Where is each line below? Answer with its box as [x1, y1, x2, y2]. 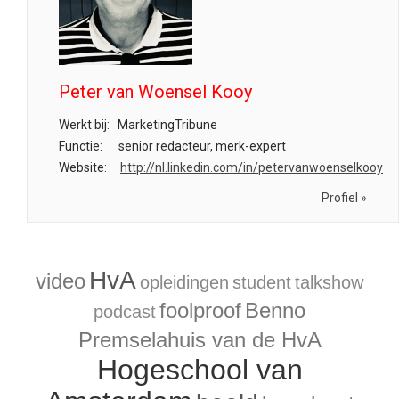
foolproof [159, 298, 241, 322]
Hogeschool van [96, 354, 303, 386]
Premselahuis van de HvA [77, 328, 322, 352]
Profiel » [322, 191, 367, 205]
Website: [59, 160, 107, 175]
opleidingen [140, 273, 229, 292]
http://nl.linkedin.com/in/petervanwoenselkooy [120, 160, 383, 175]
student [232, 273, 291, 292]
